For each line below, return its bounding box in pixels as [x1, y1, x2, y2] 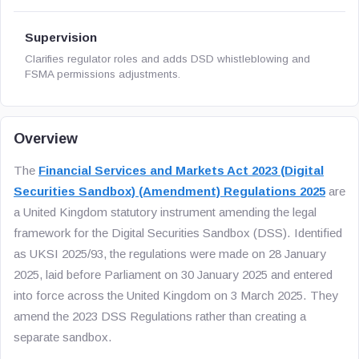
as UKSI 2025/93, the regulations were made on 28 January [14, 247, 326, 260]
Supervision [25, 30, 97, 44]
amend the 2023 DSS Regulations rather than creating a [14, 309, 306, 323]
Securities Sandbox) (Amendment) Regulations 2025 [14, 184, 325, 198]
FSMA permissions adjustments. [25, 68, 180, 80]
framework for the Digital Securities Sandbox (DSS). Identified [14, 226, 342, 240]
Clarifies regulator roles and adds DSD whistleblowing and [25, 53, 310, 65]
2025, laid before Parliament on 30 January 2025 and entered [14, 268, 333, 281]
